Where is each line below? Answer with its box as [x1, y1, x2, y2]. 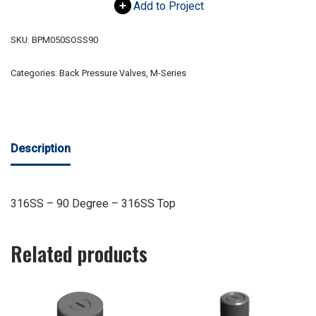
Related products [11, 239, 147, 269]
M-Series [150, 68, 186, 79]
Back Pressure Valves [59, 68, 146, 79]
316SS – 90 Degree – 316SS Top [11, 197, 176, 211]
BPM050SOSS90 [32, 35, 98, 46]
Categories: [11, 68, 59, 79]
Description [11, 142, 71, 156]
